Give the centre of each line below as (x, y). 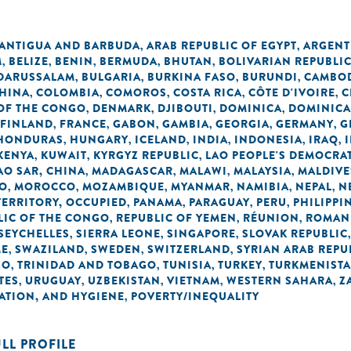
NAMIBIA (263, 186)
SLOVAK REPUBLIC (295, 233)
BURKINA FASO (192, 77)
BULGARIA (111, 77)
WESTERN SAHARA (280, 280)
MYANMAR (201, 186)
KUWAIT (64, 155)
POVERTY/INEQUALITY (195, 296)
